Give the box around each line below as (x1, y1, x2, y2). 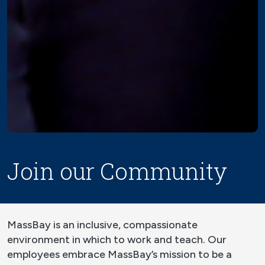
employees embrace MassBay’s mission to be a (7, 248, 232, 261)
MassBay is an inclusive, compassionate (7, 218, 198, 232)
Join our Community (7, 156, 227, 186)
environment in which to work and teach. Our (7, 233, 227, 247)
